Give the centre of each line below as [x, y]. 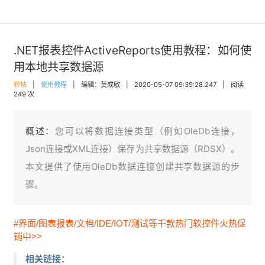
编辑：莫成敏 [101, 85]
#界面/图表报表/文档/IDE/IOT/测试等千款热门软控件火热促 [130, 223]
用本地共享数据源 [59, 67]
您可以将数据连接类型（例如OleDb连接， [148, 131]
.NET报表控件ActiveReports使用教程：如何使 [132, 50]
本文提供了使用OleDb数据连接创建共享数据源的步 [132, 167]
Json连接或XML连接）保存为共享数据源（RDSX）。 [132, 149]
